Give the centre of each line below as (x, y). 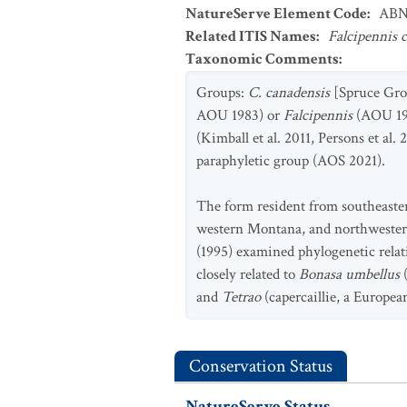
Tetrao (243, 297)
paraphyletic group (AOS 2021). (291, 161)
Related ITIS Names (251, 36)
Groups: (222, 93)
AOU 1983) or (240, 115)
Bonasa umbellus (351, 274)
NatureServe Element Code (276, 14)
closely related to (248, 274)
